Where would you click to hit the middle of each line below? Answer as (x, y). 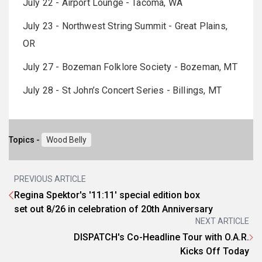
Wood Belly (66, 139)
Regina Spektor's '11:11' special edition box (107, 195)
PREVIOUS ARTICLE (50, 179)
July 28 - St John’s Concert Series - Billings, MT (122, 90)
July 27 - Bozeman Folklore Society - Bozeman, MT (130, 67)
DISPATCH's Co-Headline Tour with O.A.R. (161, 237)
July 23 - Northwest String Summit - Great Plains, (125, 26)
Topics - (25, 139)
